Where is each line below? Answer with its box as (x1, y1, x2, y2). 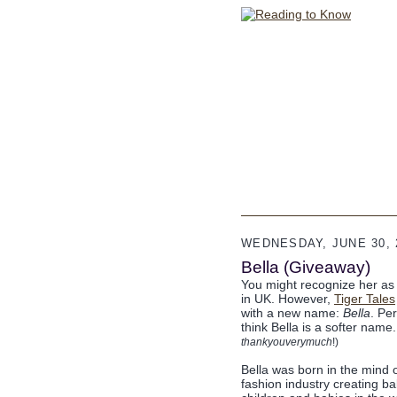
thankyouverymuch (241, 336, 332, 348)
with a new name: (241, 306, 343, 320)
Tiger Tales (334, 292, 395, 306)
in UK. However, (241, 292, 334, 306)
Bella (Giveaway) (241, 257, 370, 276)
